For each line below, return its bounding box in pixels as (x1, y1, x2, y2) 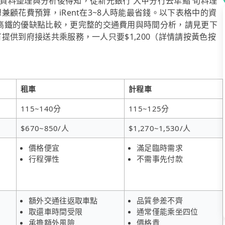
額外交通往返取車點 (29, 195, 98, 205)
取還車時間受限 (29, 206, 83, 216)
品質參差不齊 (137, 195, 183, 205)
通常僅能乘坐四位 (137, 206, 198, 216)
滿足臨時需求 (137, 142, 183, 153)
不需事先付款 (137, 153, 183, 164)
